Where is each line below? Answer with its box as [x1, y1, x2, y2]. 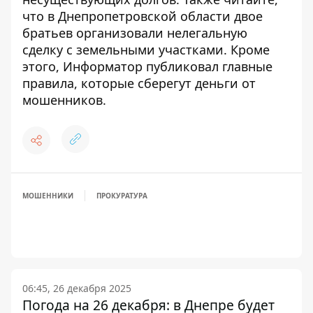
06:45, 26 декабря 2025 [22, 282, 131, 295]
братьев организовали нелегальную [22, 24, 247, 41]
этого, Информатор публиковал [22, 58, 222, 75]
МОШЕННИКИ [22, 191, 73, 201]
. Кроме [224, 41, 270, 58]
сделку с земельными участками [22, 41, 224, 58]
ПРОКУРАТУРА [96, 191, 147, 201]
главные [222, 58, 272, 75]
